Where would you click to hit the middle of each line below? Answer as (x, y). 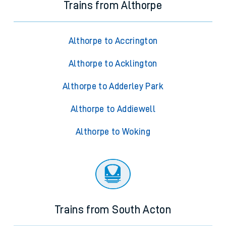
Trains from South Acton (113, 210)
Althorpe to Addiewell (113, 109)
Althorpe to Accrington (113, 41)
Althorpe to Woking (113, 132)
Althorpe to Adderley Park (113, 87)
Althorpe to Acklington (113, 64)
